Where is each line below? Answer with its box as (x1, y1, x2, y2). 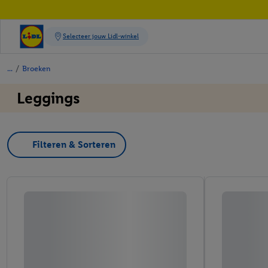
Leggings (17, 89, 80, 108)
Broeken (22, 64, 50, 73)
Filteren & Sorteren (32, 139, 115, 150)
